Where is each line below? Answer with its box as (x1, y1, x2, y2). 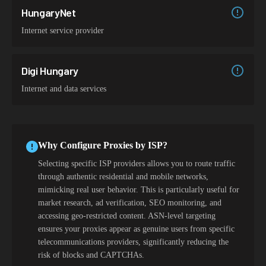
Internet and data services (21, 84, 106, 93)
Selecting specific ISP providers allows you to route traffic (38, 159, 235, 168)
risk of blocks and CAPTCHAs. (38, 251, 144, 259)
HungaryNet (21, 6, 76, 19)
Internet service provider (21, 26, 104, 35)
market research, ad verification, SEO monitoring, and (38, 198, 221, 207)
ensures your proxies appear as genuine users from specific (38, 224, 235, 233)
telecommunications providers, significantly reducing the (38, 237, 229, 246)
